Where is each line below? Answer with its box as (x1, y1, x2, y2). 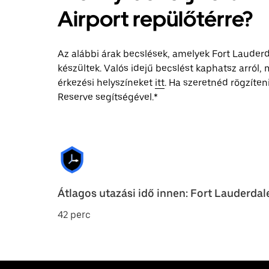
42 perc (58, 209, 91, 220)
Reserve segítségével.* (58, 91, 158, 103)
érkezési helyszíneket (58, 77, 155, 88)
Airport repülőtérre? (58, 6, 253, 32)
